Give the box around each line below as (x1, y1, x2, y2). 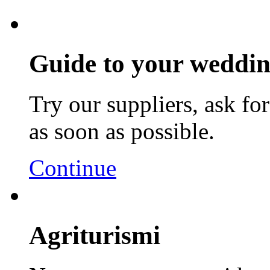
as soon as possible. (29, 118, 215, 144)
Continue (29, 154, 116, 181)
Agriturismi (29, 221, 160, 250)
